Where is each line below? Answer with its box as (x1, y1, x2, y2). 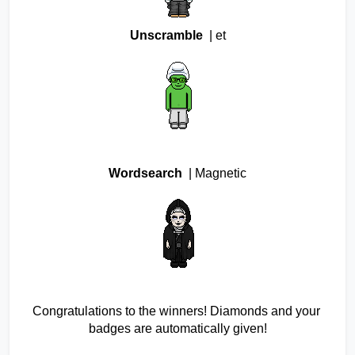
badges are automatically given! (88, 322, 267, 336)
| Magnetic (185, 166, 246, 181)
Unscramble (129, 29, 206, 43)
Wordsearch (109, 166, 185, 181)
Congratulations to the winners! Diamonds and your (32, 304, 320, 319)
